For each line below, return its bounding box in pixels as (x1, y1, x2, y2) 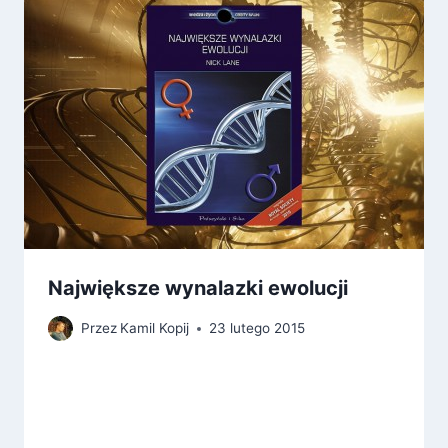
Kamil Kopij (120, 320, 190, 337)
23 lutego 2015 (209, 320, 306, 337)
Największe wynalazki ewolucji (48, 275, 348, 300)
